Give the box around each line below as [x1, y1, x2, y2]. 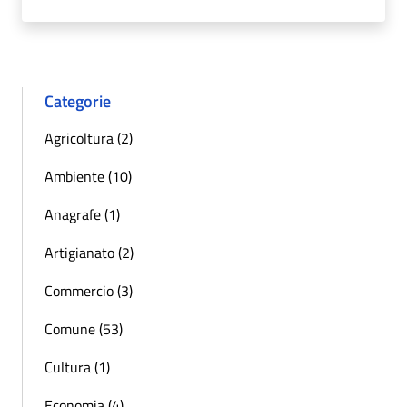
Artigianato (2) [45, 242, 134, 264]
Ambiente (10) [45, 165, 132, 188]
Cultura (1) [45, 356, 110, 379]
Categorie [45, 89, 111, 114]
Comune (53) [45, 318, 123, 341]
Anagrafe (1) [45, 203, 120, 226]
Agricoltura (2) [45, 127, 133, 150]
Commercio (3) [45, 280, 133, 303]
